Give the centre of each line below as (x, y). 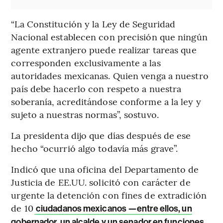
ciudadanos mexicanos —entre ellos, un (113, 208)
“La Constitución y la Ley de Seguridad (93, 23)
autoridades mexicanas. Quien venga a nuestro (110, 75)
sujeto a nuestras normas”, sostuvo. (85, 114)
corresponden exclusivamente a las (86, 62)
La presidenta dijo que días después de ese (101, 135)
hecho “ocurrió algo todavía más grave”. (95, 148)
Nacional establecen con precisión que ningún (109, 36)
